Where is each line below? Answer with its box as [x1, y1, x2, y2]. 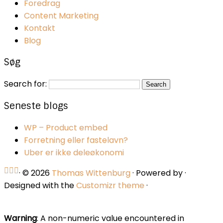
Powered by [136, 167, 183, 179]
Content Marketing [24, 9, 99, 21]
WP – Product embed [24, 121, 108, 133]
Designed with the [4, 179, 76, 191]
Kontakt [24, 22, 55, 34]
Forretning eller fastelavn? [24, 134, 128, 146]
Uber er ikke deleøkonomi [24, 146, 124, 158]
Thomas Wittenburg [52, 167, 130, 179]
